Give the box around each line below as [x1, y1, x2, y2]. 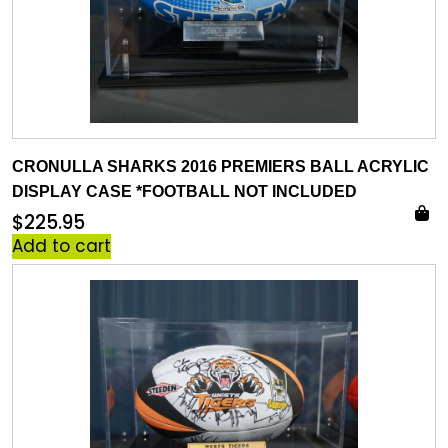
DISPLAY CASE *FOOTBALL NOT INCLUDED [12, 183, 357, 200]
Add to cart [12, 234, 111, 258]
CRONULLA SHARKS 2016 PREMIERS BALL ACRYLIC [12, 158, 429, 175]
